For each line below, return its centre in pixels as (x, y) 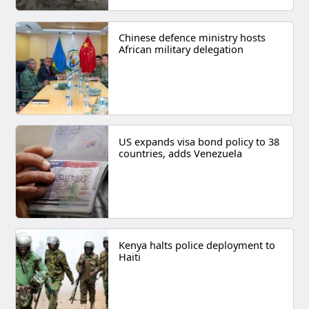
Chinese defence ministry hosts (192, 38)
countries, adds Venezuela (180, 153)
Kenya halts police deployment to (197, 245)
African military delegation (181, 49)
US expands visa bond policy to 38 (199, 141)
